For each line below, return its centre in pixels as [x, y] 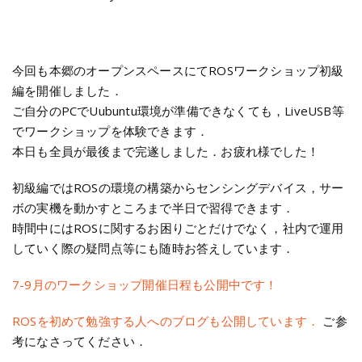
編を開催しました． [67, 90]
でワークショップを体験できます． [111, 130]
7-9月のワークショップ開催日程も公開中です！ [145, 284]
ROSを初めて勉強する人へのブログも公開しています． [166, 320]
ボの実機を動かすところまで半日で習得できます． [154, 207]
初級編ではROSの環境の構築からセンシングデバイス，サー [178, 187]
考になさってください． [80, 341]
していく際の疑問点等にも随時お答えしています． [154, 248]
